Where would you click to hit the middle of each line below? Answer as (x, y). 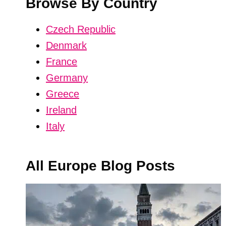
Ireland (61, 110)
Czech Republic (81, 29)
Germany (67, 78)
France (62, 62)
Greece (63, 94)
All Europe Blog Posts (100, 166)
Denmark (66, 45)
